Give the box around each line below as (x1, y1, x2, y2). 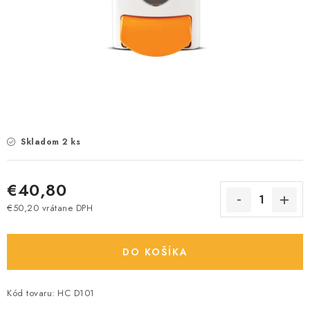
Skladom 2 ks (17, 136, 80, 148)
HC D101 (57, 286, 95, 300)
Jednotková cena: (6, 213, 80, 228)
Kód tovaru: (7, 286, 55, 300)
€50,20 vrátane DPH (7, 201, 93, 215)
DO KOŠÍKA (122, 245, 188, 259)
